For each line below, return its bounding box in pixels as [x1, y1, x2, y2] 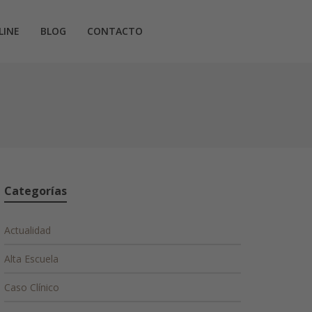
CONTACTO [87, 24, 143, 38]
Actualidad [4, 224, 51, 237]
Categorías [4, 183, 67, 198]
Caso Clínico [4, 281, 59, 294]
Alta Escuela [4, 252, 58, 265]
